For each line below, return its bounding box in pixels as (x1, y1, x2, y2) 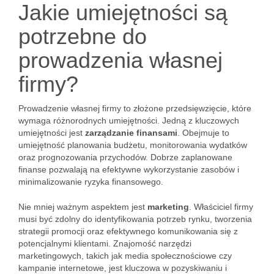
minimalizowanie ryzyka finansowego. (18, 177, 163, 187)
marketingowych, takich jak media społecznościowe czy (18, 251, 232, 261)
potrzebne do (18, 24, 147, 49)
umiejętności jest (18, 128, 85, 138)
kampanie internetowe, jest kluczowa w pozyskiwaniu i (18, 263, 227, 273)
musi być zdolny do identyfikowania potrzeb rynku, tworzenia (18, 214, 252, 224)
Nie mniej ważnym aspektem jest (18, 202, 147, 212)
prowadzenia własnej (18, 48, 223, 73)
